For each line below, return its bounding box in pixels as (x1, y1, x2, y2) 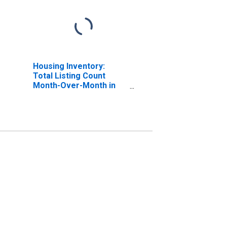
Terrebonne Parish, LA (32, 90, 120, 100)
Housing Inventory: (32, 61, 105, 71)
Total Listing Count (32, 70, 105, 81)
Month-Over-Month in (32, 80, 116, 90)
